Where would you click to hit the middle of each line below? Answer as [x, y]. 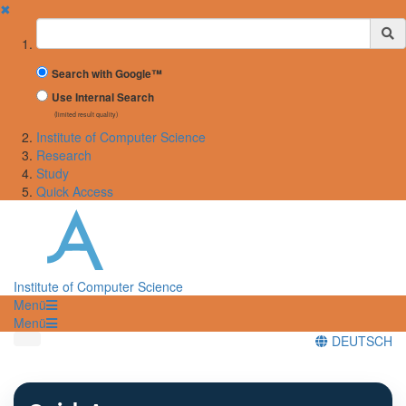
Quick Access [75, 191]
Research [64, 155]
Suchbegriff [71, 26]
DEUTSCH [360, 340]
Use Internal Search [103, 97]
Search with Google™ [107, 74]
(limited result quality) [86, 114]
